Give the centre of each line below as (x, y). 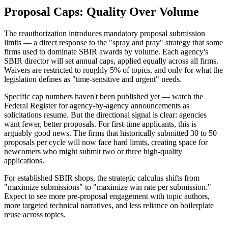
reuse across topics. (35, 214)
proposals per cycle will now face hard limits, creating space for (106, 142)
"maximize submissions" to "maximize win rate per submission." (108, 187)
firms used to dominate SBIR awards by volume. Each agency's (106, 51)
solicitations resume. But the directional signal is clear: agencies (105, 115)
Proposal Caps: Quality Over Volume (102, 11)
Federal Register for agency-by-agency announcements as (97, 105)
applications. (24, 160)
